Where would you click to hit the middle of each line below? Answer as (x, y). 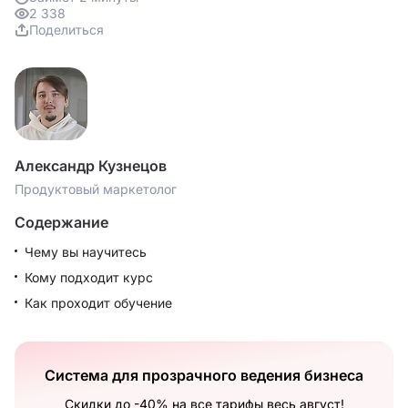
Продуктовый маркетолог (96, 189)
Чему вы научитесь (86, 252)
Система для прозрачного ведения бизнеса (204, 375)
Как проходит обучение (98, 303)
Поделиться (66, 30)
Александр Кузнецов (91, 166)
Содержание (61, 222)
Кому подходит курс (89, 277)
